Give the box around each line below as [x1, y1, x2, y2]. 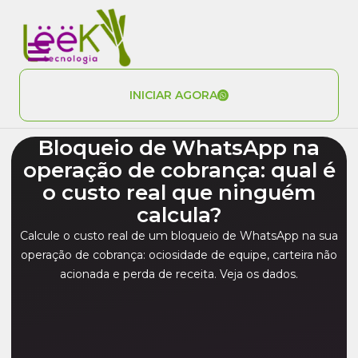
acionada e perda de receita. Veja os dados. [60, 267, 298, 282]
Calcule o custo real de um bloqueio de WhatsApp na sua [20, 229, 338, 244]
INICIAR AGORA [129, 88, 217, 103]
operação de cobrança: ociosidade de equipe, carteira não [21, 248, 337, 263]
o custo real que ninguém [42, 180, 316, 206]
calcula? [136, 202, 222, 229]
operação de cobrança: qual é [22, 157, 336, 184]
